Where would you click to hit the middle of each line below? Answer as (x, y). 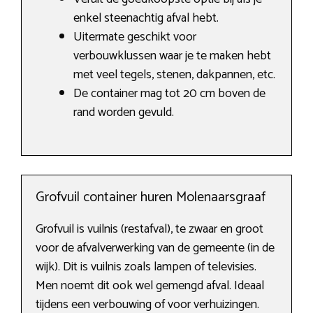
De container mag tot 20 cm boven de (169, 94)
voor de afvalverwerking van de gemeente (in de (155, 248)
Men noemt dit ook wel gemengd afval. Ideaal (150, 286)
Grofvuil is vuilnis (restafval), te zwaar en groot (150, 230)
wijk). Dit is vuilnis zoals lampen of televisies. (146, 267)
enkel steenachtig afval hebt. (146, 19)
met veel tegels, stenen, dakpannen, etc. (174, 75)
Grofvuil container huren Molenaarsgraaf (151, 198)
